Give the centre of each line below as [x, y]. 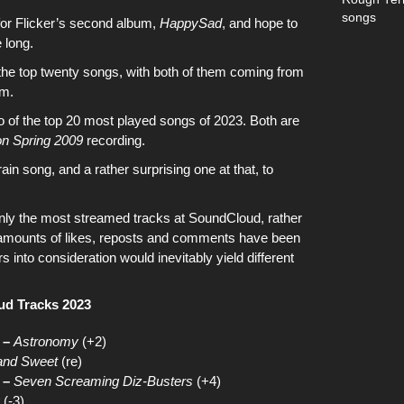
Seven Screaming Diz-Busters [103, 381]
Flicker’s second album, [87, 23]
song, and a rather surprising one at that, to [146, 169]
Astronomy [46, 341]
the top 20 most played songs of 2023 [133, 120]
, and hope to [260, 23]
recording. [114, 140]
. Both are [271, 120]
